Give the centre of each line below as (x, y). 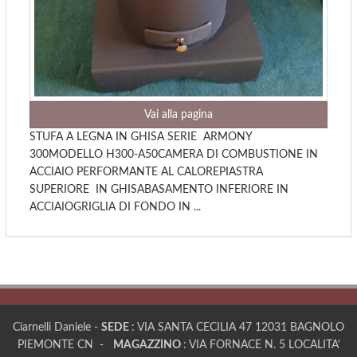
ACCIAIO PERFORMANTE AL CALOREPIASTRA (146, 172)
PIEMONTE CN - (65, 345)
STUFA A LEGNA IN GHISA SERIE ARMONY (141, 137)
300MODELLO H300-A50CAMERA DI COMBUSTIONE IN (174, 154)
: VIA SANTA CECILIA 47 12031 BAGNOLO (238, 327)
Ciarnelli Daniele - (57, 327)
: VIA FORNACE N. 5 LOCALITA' (261, 345)
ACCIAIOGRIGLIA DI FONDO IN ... (115, 207)
